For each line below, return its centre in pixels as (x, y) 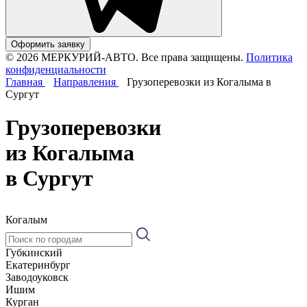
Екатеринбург (38, 265)
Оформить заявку (48, 44)
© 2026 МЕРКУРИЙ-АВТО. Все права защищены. (124, 57)
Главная (25, 82)
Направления (86, 82)
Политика (269, 57)
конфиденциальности (56, 69)
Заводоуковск (37, 277)
